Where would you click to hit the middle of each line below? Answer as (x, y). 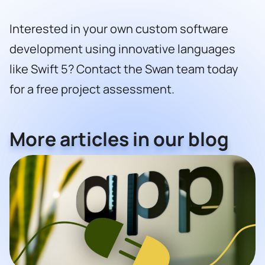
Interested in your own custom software (119, 28)
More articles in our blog (119, 139)
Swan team (175, 69)
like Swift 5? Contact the (77, 69)
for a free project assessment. (92, 89)
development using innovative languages (122, 49)
